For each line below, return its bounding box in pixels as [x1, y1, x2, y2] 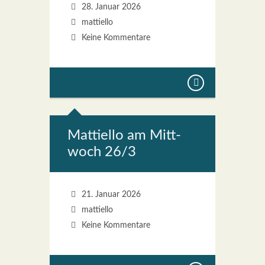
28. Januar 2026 [79, 3, 141, 11]
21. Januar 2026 [79, 190, 141, 199]
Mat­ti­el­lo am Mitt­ [67, 128, 181, 143]
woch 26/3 [67, 145, 136, 159]
